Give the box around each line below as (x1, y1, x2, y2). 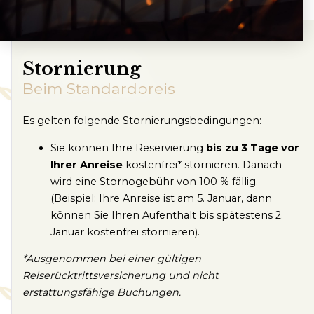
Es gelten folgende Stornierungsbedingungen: (22, 114, 261, 128)
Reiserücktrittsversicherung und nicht (22, 269, 219, 282)
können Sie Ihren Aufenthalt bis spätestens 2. (50, 208, 283, 221)
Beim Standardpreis (22, 79, 175, 98)
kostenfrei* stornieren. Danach (123, 158, 282, 171)
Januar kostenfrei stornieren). (50, 225, 200, 238)
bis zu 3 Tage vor (206, 141, 299, 154)
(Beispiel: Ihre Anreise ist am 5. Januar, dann (50, 191, 272, 205)
